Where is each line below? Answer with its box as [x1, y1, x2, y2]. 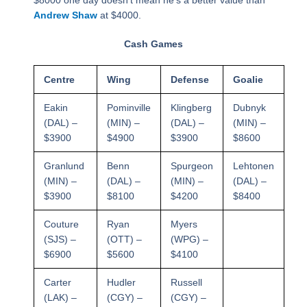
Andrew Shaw [33, 10, 97, 21]
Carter [43, 277, 71, 288]
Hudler [106, 277, 136, 288]
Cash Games [124, 38, 183, 50]
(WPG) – [170, 234, 208, 245]
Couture [43, 219, 79, 230]
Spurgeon [170, 160, 213, 172]
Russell [170, 277, 202, 288]
